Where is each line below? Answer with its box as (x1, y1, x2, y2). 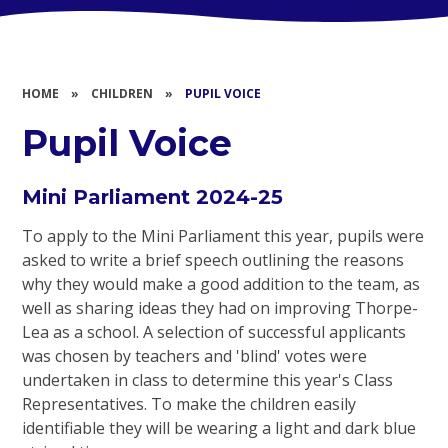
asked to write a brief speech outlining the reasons (22, 249, 405, 272)
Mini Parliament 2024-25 (22, 185, 284, 210)
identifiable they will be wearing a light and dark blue (22, 417, 417, 440)
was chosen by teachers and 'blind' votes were (22, 345, 368, 368)
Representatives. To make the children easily (22, 393, 357, 416)
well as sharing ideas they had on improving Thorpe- (22, 297, 419, 320)
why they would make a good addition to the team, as (22, 273, 421, 296)
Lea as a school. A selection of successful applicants (22, 321, 407, 344)
